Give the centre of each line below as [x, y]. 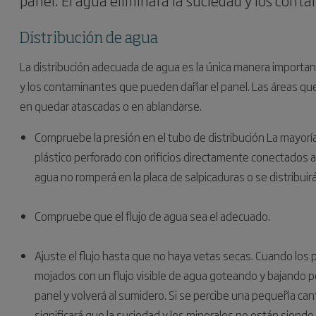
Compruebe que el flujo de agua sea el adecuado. [152, 216]
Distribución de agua [89, 39]
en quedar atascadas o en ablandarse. [111, 106]
